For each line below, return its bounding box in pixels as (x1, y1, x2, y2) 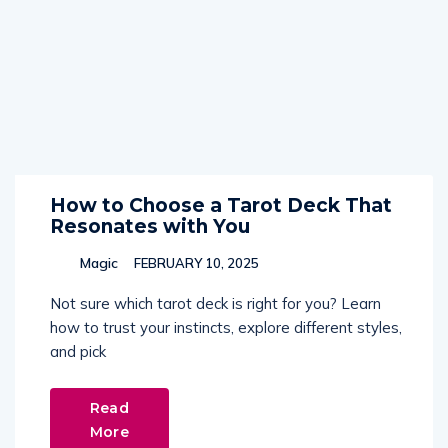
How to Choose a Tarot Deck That (50, 194, 392, 217)
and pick (50, 342, 106, 361)
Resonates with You (50, 215, 250, 238)
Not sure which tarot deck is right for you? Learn (50, 294, 381, 313)
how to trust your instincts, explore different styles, (50, 318, 402, 337)
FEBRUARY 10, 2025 (131, 255, 259, 271)
